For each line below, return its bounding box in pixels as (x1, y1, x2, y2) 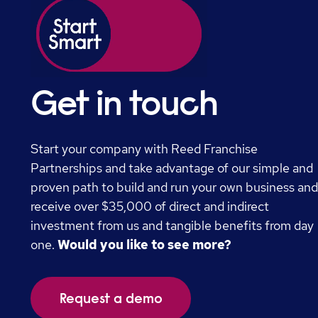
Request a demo (59, 290, 163, 308)
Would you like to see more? (57, 236, 235, 253)
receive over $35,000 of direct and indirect (31, 198, 270, 215)
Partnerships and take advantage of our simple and (31, 160, 314, 177)
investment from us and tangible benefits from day (31, 217, 314, 234)
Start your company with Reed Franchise (31, 141, 258, 158)
